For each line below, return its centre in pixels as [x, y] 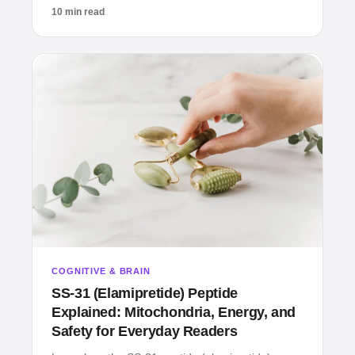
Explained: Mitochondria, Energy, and [174, 313]
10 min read [78, 12]
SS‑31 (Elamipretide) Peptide [145, 294]
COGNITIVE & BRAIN [101, 271]
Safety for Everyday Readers [145, 332]
